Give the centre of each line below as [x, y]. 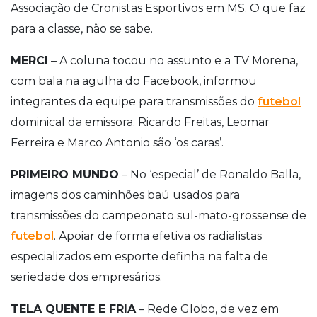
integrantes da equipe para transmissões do [134, 101]
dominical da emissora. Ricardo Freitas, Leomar [140, 122]
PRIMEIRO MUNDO [65, 174]
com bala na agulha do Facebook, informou [134, 81]
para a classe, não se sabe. [82, 28]
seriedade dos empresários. [86, 277]
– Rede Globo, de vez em [207, 309]
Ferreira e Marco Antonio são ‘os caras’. [117, 142]
